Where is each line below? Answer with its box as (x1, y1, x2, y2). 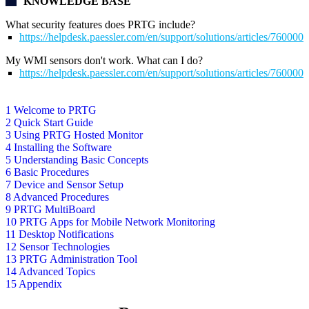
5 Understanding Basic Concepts (6, 154, 148, 166)
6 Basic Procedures (6, 166, 89, 179)
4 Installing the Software (6, 141, 112, 154)
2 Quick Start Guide (6, 117, 93, 129)
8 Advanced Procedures (6, 191, 109, 203)
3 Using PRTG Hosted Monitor (6, 129, 143, 141)
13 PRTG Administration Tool (6, 253, 137, 266)
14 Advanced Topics (6, 266, 95, 278)
